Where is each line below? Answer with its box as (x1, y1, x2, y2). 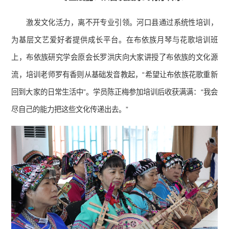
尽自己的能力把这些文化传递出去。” (11, 105, 129, 114)
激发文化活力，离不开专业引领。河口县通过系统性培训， (26, 18, 218, 27)
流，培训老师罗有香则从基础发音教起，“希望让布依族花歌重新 (11, 71, 218, 79)
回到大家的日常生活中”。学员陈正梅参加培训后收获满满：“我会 (11, 88, 218, 97)
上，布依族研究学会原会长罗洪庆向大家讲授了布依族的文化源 (11, 53, 218, 62)
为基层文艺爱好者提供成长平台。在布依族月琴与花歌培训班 (11, 36, 218, 44)
